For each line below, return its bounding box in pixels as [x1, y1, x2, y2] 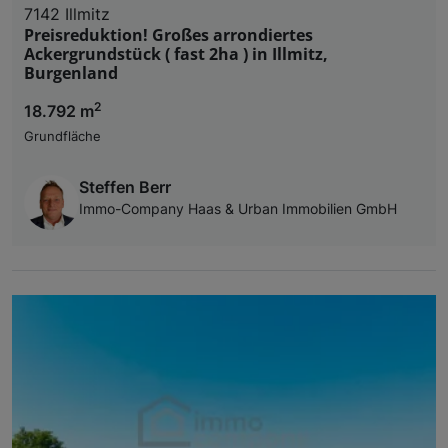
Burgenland [24, 61, 118, 84]
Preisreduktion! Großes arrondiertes [24, 23, 313, 46]
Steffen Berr [79, 176, 171, 197]
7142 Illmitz [24, 3, 110, 24]
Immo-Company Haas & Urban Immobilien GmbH [79, 200, 397, 217]
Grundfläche [24, 128, 101, 144]
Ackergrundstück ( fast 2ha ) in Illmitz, [24, 42, 328, 65]
